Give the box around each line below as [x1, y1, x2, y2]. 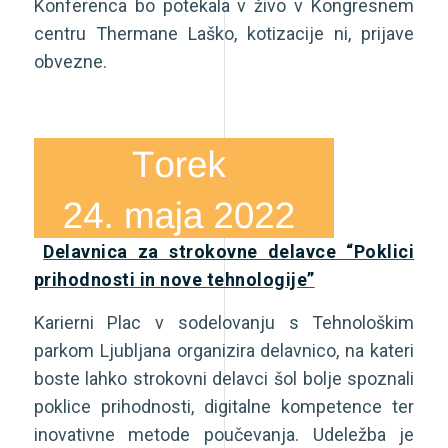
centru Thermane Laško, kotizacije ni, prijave [33, 22, 415, 44]
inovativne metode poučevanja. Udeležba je [33, 424, 415, 446]
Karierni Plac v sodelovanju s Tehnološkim [33, 312, 415, 334]
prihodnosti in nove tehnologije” [33, 269, 315, 291]
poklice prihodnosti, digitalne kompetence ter [33, 396, 415, 418]
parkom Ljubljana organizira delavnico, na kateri [33, 340, 415, 362]
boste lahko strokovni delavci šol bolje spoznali [33, 368, 415, 390]
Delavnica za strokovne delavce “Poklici [43, 241, 415, 263]
